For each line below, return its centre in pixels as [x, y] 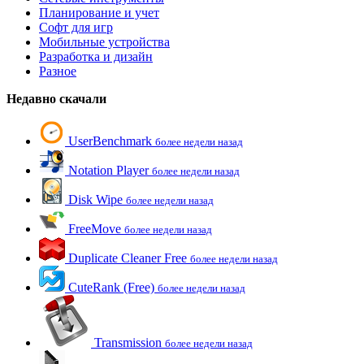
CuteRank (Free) [111, 287]
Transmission [128, 342]
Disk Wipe [95, 199]
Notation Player [108, 170]
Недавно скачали [56, 99]
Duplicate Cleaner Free [128, 258]
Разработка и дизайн [96, 56]
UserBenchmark [110, 141]
